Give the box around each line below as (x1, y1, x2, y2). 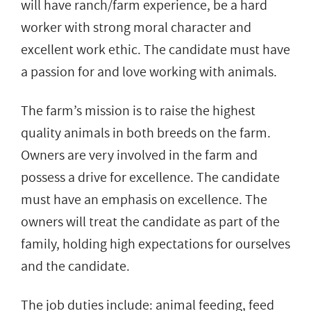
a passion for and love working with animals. (21, 62, 277, 82)
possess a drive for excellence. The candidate (21, 167, 280, 187)
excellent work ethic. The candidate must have (21, 40, 290, 60)
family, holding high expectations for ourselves (21, 234, 290, 254)
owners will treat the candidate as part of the (21, 212, 280, 232)
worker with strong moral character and (21, 17, 251, 37)
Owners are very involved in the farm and (21, 145, 258, 165)
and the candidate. (21, 256, 130, 276)
